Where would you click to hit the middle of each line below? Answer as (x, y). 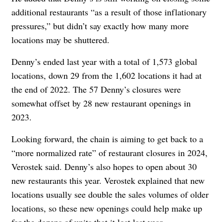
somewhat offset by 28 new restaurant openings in (101, 103)
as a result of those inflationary (151, 12)
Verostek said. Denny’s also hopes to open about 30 (104, 166)
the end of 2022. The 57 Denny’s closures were (96, 89)
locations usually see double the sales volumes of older (110, 194)
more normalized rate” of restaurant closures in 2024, (111, 152)
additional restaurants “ (53, 12)
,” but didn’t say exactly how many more (117, 26)
